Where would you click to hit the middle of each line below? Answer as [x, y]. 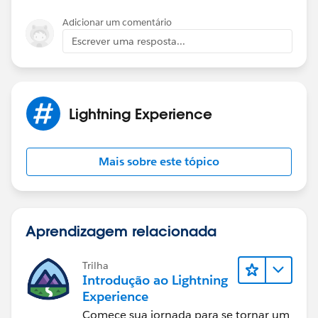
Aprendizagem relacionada [121, 230]
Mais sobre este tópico [159, 161]
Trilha [95, 265]
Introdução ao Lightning [155, 280]
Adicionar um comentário [117, 22]
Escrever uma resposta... [128, 41]
